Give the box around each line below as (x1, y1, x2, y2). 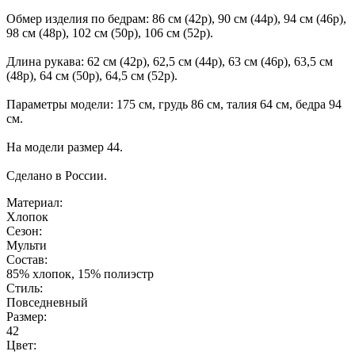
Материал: (6, 195, 63, 209)
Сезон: (6, 223, 42, 238)
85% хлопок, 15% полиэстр (6, 266, 154, 281)
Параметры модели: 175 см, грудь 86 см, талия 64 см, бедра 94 (6, 97, 342, 111)
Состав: (6, 252, 48, 266)
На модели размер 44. (6, 139, 123, 154)
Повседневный (6, 295, 88, 309)
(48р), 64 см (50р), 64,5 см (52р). (6, 68, 177, 82)
